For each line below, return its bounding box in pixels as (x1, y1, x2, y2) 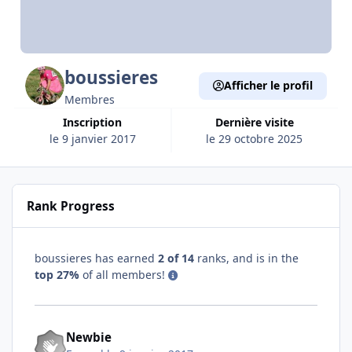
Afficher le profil (223, 78, 313, 93)
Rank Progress (27, 197, 115, 214)
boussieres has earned (35, 250, 158, 266)
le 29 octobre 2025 (206, 130, 303, 146)
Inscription (67, 114, 123, 130)
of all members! (79, 266, 168, 282)
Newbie (66, 329, 112, 346)
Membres (64, 91, 115, 107)
